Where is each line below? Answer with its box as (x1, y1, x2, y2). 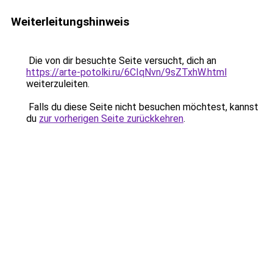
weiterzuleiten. (26, 78, 90, 90)
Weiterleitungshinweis (11, 15, 129, 29)
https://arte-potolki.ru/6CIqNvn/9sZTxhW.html (26, 66, 227, 78)
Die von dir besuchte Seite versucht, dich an (26, 55, 216, 66)
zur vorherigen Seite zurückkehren (39, 113, 183, 124)
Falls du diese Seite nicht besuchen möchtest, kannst (26, 101, 258, 113)
